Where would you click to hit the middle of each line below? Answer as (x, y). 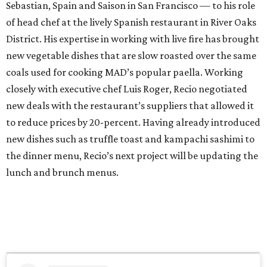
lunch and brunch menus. (62, 173)
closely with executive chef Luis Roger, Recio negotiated (127, 89)
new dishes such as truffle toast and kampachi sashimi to (130, 139)
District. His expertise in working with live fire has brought (133, 39)
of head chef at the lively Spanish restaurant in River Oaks (131, 22)
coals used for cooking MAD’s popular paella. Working (125, 72)
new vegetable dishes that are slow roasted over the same (131, 56)
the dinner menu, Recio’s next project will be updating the (132, 156)
